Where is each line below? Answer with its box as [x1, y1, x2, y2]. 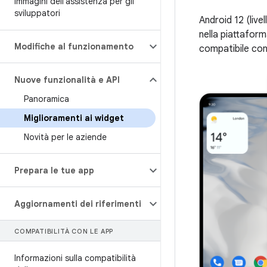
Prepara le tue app [14, 165, 94, 176]
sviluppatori [14, 8, 60, 18]
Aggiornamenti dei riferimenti [14, 198, 141, 209]
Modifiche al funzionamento [14, 41, 133, 52]
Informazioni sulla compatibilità [14, 253, 136, 263]
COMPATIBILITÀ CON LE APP [14, 227, 114, 235]
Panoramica [24, 94, 69, 104]
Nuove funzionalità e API [14, 74, 120, 85]
